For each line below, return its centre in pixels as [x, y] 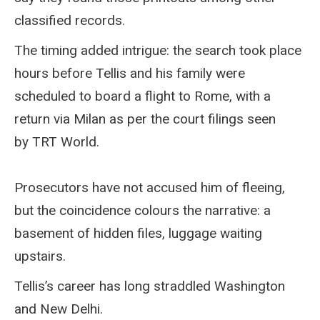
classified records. [70, 20]
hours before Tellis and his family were [130, 73]
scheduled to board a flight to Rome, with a [142, 96]
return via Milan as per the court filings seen [145, 119]
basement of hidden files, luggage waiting [138, 233]
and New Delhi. [59, 309]
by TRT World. [57, 141]
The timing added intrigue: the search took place [158, 50]
